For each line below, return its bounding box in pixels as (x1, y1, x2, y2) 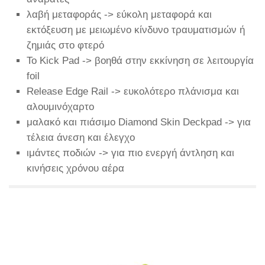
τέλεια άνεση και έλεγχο (27, 131, 135, 143)
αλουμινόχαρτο (27, 101, 94, 112)
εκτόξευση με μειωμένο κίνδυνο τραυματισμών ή (27, 24, 245, 35)
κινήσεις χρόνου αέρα (27, 162, 124, 174)
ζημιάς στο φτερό (27, 39, 104, 51)
